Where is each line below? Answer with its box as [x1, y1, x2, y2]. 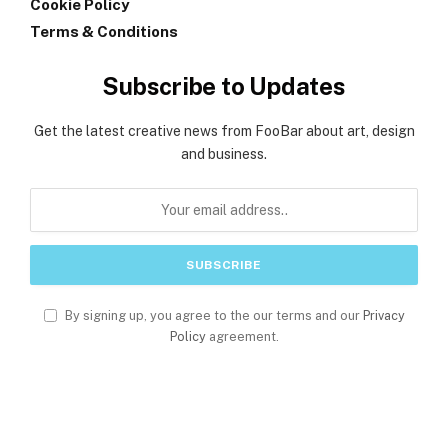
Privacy [362, 308, 405, 324]
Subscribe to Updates [102, 72, 346, 101]
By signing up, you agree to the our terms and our [61, 308, 363, 324]
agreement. [205, 329, 279, 345]
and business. [181, 146, 267, 163]
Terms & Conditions [30, 23, 178, 41]
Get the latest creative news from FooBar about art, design [33, 123, 415, 140]
